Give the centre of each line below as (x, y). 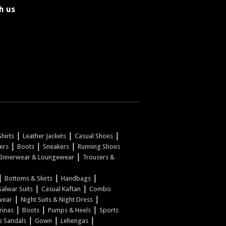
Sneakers (56, 146)
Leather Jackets (44, 136)
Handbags (76, 178)
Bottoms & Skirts (28, 178)
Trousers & (98, 157)
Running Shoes (99, 146)
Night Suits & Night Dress (56, 199)
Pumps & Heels (69, 210)
